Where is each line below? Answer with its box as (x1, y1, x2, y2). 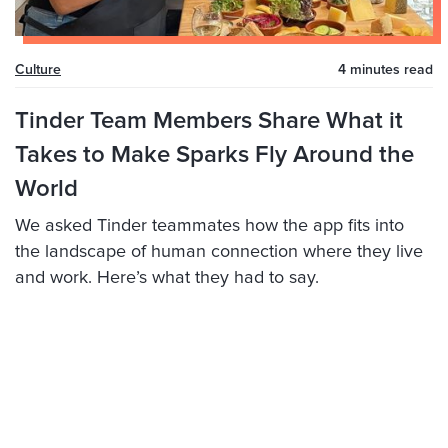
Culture (15, 63, 61, 78)
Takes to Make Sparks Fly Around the (15, 143, 414, 168)
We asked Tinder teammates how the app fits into (15, 217, 404, 236)
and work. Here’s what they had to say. (15, 269, 319, 288)
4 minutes (338, 63, 400, 78)
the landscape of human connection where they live (15, 243, 423, 262)
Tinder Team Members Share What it (15, 109, 403, 134)
